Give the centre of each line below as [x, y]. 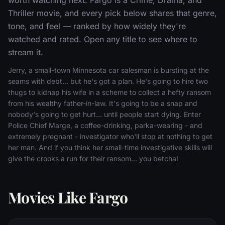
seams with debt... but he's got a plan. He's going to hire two [108, 81]
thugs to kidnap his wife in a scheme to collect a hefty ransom [109, 92]
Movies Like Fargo [68, 197]
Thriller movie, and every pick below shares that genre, [113, 13]
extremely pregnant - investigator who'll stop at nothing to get [110, 136]
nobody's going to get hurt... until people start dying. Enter [104, 114]
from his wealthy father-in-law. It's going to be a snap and [103, 103]
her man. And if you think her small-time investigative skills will [110, 147]
